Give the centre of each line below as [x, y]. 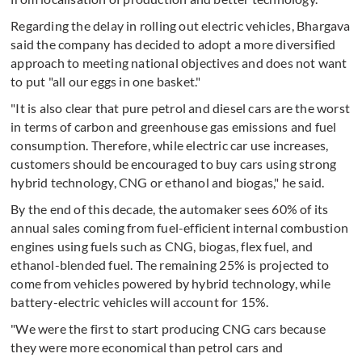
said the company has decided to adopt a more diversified [173, 44]
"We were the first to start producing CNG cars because [168, 329]
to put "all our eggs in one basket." [106, 82]
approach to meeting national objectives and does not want [179, 63]
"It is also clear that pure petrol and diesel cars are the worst [181, 108]
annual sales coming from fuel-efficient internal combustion [180, 228]
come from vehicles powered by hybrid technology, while [171, 284]
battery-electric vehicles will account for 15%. [140, 302]
